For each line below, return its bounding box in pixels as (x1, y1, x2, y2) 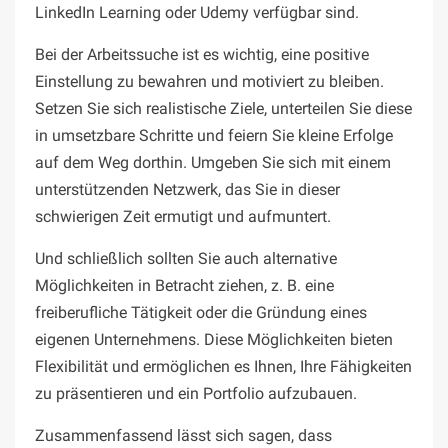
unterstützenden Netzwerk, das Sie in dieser (35, 180, 340, 200)
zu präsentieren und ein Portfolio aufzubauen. (35, 384, 357, 404)
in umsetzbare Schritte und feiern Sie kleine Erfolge (35, 126, 393, 146)
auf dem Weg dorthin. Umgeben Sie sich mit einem (35, 153, 391, 173)
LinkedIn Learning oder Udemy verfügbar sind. (35, 3, 359, 23)
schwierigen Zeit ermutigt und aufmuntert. (35, 207, 331, 227)
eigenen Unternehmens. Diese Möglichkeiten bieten (35, 330, 393, 350)
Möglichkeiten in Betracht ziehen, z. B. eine (35, 276, 334, 296)
